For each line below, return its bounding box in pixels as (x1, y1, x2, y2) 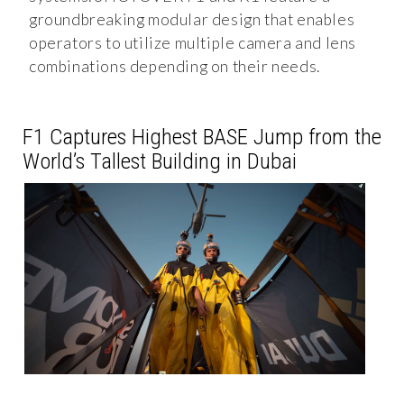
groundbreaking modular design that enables (29, 9, 355, 29)
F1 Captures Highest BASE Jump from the (23, 123, 381, 150)
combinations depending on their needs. (29, 56, 320, 76)
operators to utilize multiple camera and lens (29, 32, 357, 52)
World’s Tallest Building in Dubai (23, 147, 297, 174)
